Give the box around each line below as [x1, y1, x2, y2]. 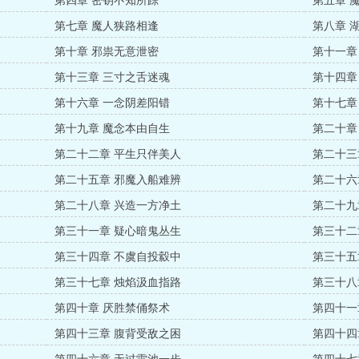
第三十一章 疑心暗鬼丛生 [54, 225, 182, 237]
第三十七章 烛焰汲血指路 [54, 276, 182, 288]
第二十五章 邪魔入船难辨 [54, 174, 182, 186]
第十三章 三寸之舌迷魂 [54, 71, 171, 83]
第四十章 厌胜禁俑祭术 [54, 302, 171, 314]
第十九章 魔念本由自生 [54, 123, 171, 135]
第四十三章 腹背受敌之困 [54, 328, 182, 340]
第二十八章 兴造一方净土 [54, 200, 182, 212]
